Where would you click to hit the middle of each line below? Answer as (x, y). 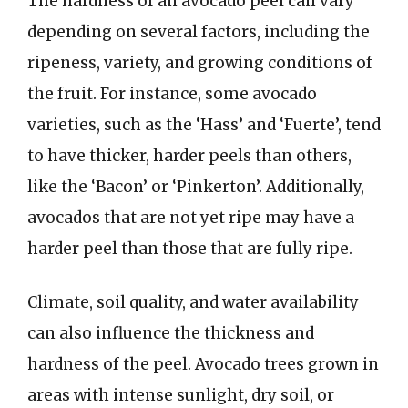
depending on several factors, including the (199, 31)
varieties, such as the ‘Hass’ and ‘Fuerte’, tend (204, 124)
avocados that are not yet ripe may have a (191, 217)
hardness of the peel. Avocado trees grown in (203, 364)
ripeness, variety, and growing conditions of (200, 62)
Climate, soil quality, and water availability (193, 302)
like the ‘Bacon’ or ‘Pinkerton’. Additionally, (196, 186)
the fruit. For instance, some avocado (172, 93)
